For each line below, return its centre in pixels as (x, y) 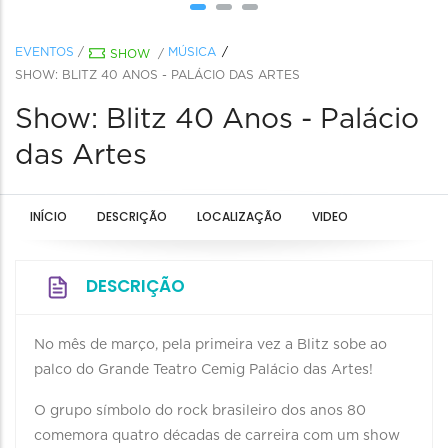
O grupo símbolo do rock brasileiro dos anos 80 (200, 411)
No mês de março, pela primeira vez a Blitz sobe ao (210, 345)
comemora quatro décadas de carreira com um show (217, 436)
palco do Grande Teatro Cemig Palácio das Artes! (203, 370)
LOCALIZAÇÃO (239, 216)
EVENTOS (44, 52)
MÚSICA (192, 52)
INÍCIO (48, 216)
